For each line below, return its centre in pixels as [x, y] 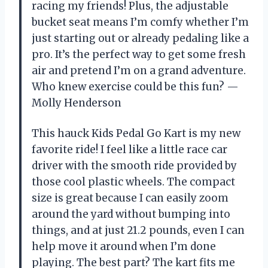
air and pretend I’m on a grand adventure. [139, 70]
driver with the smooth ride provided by [134, 165]
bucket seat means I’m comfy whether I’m [140, 22]
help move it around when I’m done [124, 246]
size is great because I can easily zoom [130, 198]
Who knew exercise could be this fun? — [135, 86]
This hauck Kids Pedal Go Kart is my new [136, 133]
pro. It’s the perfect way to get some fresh [139, 54]
